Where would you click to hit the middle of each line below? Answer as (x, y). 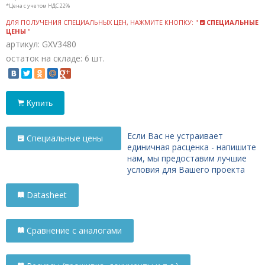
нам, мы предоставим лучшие (187, 158)
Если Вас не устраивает (175, 135)
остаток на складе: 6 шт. (55, 58)
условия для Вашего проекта (186, 169)
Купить (40, 103)
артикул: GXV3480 (41, 44)
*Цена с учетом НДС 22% (38, 5)
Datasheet (47, 195)
